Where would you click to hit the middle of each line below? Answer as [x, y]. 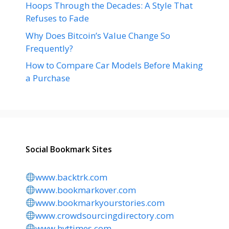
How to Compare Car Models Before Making [114, 65]
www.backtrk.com [72, 177]
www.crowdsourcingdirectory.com [105, 215]
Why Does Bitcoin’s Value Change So [98, 35]
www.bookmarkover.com [86, 190]
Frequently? [49, 48]
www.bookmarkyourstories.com [100, 203]
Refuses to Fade [57, 18]
